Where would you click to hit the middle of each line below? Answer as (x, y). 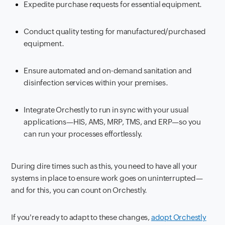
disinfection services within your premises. (96, 82)
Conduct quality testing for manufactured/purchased (115, 31)
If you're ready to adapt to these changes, (81, 217)
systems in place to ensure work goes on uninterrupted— (107, 178)
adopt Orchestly (179, 217)
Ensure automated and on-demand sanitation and (108, 70)
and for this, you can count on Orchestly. (79, 190)
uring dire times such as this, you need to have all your (107, 166)
